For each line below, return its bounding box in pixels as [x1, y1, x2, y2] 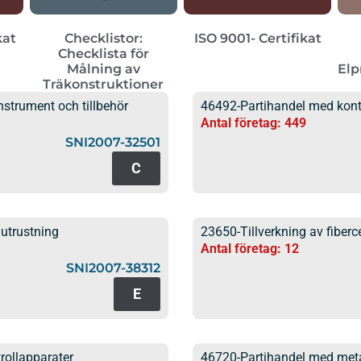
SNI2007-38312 [66, 259, 160, 276]
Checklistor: [64, 30, 143, 46]
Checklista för [57, 45, 149, 61]
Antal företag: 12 [201, 240, 299, 256]
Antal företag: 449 [201, 114, 306, 131]
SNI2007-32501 [65, 134, 160, 150]
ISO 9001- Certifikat [193, 30, 322, 46]
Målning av [66, 60, 140, 77]
